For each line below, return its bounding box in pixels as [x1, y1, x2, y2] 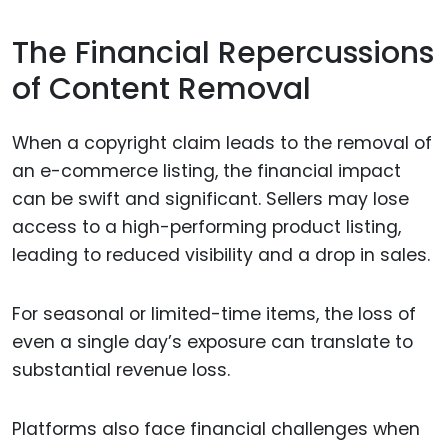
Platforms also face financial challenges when [12, 416, 420, 441]
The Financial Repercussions [12, 31, 434, 74]
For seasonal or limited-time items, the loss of [12, 301, 416, 326]
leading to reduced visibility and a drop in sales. [12, 243, 430, 268]
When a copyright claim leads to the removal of [12, 131, 432, 156]
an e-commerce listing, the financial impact [12, 159, 401, 184]
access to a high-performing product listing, [12, 215, 401, 240]
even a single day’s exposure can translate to [12, 329, 413, 354]
